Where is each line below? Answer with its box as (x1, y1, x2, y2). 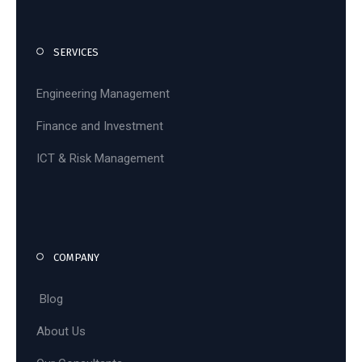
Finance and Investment (36, 119, 163, 134)
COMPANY (53, 251, 99, 264)
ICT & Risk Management (36, 151, 164, 166)
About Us (36, 324, 86, 339)
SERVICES (53, 46, 99, 59)
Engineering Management (36, 86, 170, 102)
